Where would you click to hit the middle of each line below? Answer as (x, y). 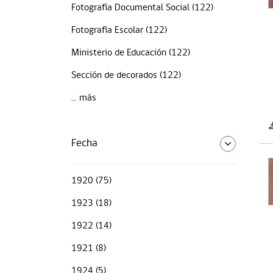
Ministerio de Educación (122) (131, 53)
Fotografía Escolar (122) (119, 30)
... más (84, 98)
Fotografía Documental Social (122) (142, 8)
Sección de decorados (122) (126, 75)
